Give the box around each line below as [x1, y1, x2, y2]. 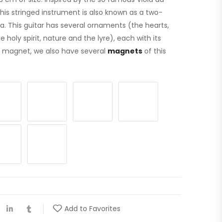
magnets [108, 46, 142, 56]
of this [142, 46, 166, 56]
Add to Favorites [64, 204, 120, 214]
